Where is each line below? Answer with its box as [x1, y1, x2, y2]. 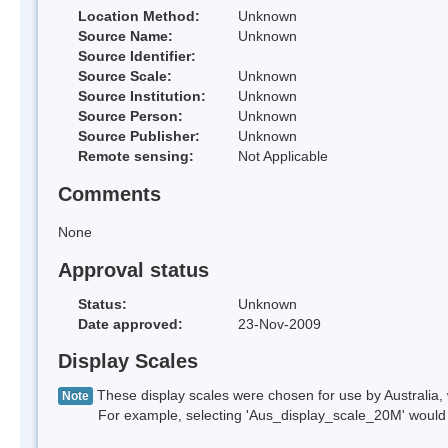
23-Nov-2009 [238, 315, 321, 332]
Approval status [58, 258, 209, 281]
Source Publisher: [78, 128, 200, 145]
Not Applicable [238, 148, 328, 165]
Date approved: [78, 315, 183, 332]
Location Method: [78, 8, 200, 25]
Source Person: [78, 108, 183, 125]
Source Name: [78, 28, 173, 45]
